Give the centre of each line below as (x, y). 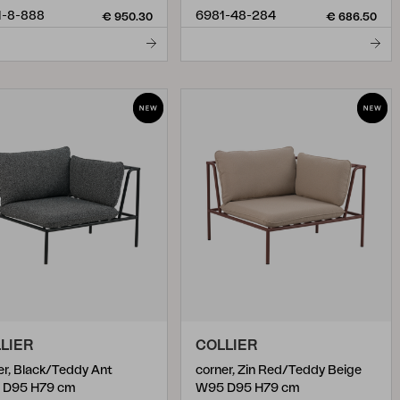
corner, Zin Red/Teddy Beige (279, 371)
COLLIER (226, 346)
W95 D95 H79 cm (248, 388)
